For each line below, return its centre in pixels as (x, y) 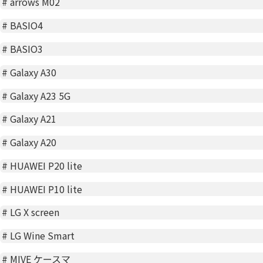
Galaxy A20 (33, 142)
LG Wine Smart (43, 236)
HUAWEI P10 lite (46, 189)
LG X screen (35, 212)
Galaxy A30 (33, 72)
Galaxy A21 (33, 119)
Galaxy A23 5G (41, 95)
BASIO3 (27, 49)
